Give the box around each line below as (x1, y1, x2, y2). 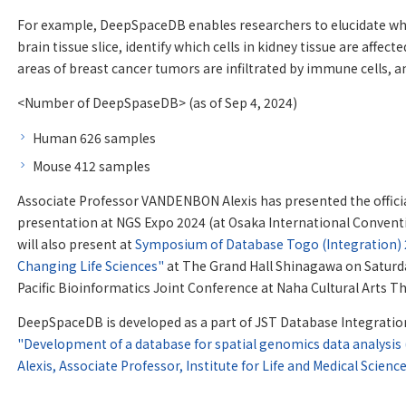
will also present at (17, 234, 135, 253)
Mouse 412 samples (33, 156, 150, 175)
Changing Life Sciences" (17, 256, 164, 275)
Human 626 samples (33, 128, 156, 147)
